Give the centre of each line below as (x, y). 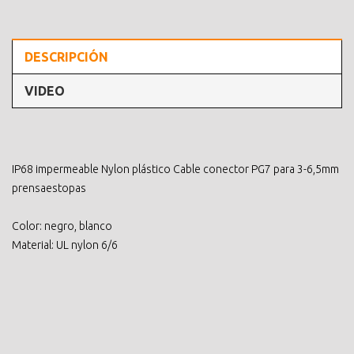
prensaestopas (49, 188)
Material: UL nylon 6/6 (65, 245)
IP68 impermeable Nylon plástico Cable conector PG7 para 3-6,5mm (175, 169)
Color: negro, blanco (62, 226)
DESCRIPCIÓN (66, 56)
